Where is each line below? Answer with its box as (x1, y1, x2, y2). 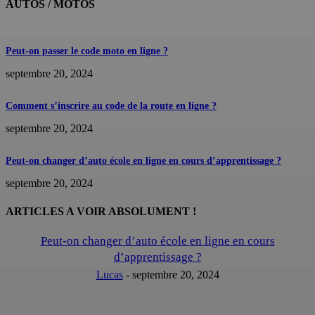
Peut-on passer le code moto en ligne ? (6, 46, 168, 57)
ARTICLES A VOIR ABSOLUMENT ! (6, 205, 196, 217)
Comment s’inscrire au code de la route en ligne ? (6, 101, 217, 112)
